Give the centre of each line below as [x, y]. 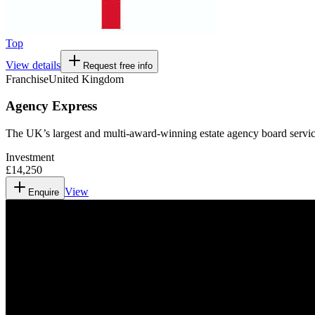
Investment [30, 157]
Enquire [44, 193]
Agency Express [51, 106]
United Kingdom [86, 79]
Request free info [118, 65]
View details [33, 65]
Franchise [27, 79]
